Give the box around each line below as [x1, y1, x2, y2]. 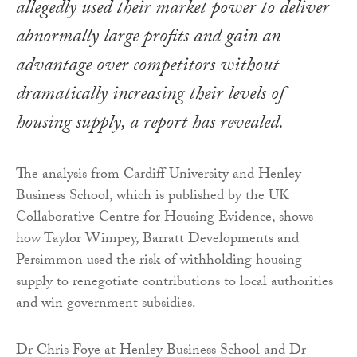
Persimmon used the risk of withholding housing [16, 249, 302, 274]
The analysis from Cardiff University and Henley [16, 163, 301, 188]
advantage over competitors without [16, 50, 279, 84]
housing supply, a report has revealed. [16, 108, 284, 141]
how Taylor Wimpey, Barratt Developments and [16, 227, 299, 253]
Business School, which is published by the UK [16, 184, 289, 210]
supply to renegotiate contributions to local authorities [16, 270, 333, 296]
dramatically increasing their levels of [16, 79, 284, 112]
